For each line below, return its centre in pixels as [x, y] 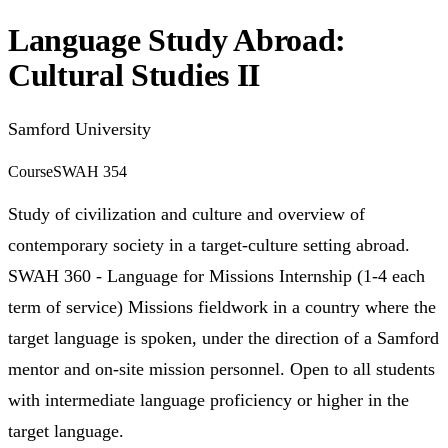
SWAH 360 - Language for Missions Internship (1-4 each [216, 276]
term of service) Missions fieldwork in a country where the [222, 307]
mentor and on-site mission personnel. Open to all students [221, 369]
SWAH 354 [90, 171]
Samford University [79, 129]
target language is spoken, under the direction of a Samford [223, 338]
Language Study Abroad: [177, 39]
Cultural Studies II [134, 74]
